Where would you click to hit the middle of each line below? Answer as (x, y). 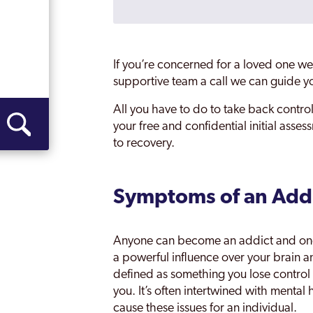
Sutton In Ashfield (187, 160)
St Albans (166, 132)
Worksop (166, 216)
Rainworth (168, 49)
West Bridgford (182, 188)
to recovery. (144, 144)
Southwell (167, 104)
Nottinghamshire (185, 21)
